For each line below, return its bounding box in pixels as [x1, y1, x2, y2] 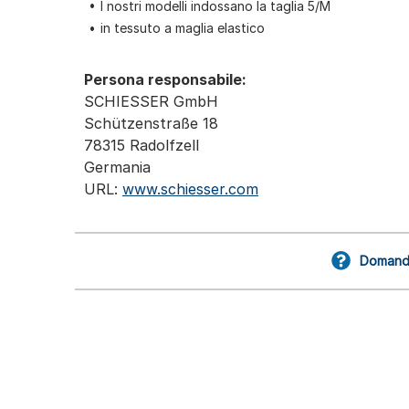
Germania [84, 158, 151, 177]
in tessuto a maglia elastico [100, 20, 265, 37]
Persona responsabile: [84, 70, 246, 89]
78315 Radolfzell [84, 136, 199, 155]
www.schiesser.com [122, 180, 258, 199]
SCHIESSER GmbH [84, 92, 218, 111]
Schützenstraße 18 [84, 114, 218, 133]
